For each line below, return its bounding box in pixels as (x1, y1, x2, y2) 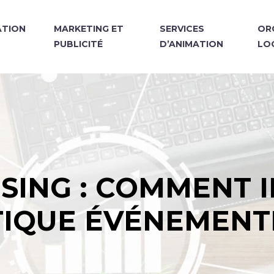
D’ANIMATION (159, 39, 223, 50)
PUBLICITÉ (54, 39, 103, 50)
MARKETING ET (54, 23, 124, 34)
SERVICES (159, 23, 204, 34)
